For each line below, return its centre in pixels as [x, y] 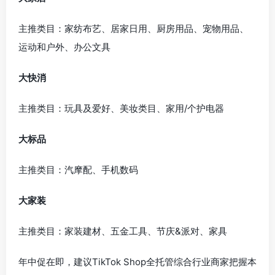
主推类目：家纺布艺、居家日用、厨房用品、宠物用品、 [134, 29]
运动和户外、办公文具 [64, 47]
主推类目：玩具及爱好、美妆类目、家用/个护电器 [121, 108]
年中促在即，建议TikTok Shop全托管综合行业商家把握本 [137, 262]
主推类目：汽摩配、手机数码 [78, 170]
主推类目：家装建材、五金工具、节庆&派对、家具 [123, 231]
